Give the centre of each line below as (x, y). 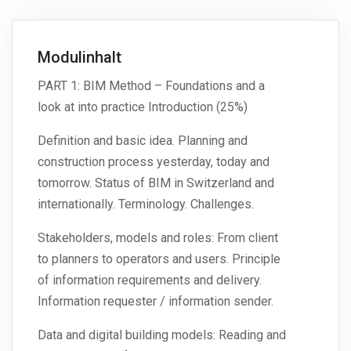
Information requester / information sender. (157, 302)
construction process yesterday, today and (154, 162)
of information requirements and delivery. (150, 280)
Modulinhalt (80, 58)
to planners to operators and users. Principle (159, 259)
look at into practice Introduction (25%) (143, 107)
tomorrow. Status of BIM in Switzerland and (156, 183)
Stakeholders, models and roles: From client (158, 238)
